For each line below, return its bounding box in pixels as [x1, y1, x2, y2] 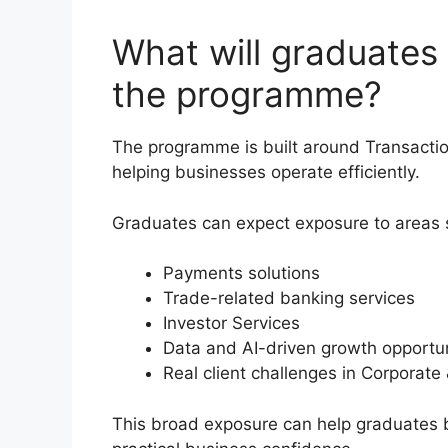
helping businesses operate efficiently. [112, 162, 420, 183]
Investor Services [163, 313, 300, 334]
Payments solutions [163, 263, 320, 284]
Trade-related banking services [163, 288, 415, 309]
